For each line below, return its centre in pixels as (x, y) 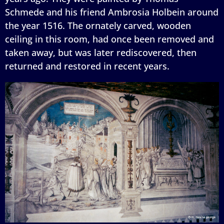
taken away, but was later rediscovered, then (101, 52)
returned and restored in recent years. (87, 66)
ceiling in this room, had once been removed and (109, 39)
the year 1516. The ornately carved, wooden (98, 25)
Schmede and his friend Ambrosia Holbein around (112, 12)
